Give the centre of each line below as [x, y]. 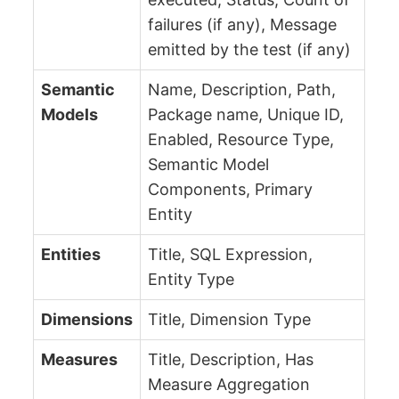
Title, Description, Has [231, 359]
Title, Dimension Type [230, 319]
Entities [71, 254]
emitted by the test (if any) [250, 49]
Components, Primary [231, 189]
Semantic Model [209, 164]
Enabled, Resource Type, [241, 139]
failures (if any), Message [243, 24]
